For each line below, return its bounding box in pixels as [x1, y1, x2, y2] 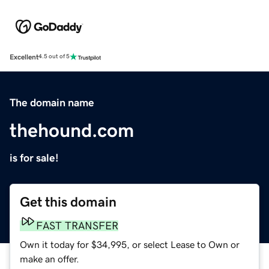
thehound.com [10, 120, 134, 140]
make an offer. [20, 253, 79, 264]
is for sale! [10, 152, 59, 163]
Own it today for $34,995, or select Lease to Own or [20, 239, 240, 249]
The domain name [10, 97, 94, 108]
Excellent [10, 53, 38, 61]
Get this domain [20, 195, 116, 209]
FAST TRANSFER [36, 220, 118, 231]
